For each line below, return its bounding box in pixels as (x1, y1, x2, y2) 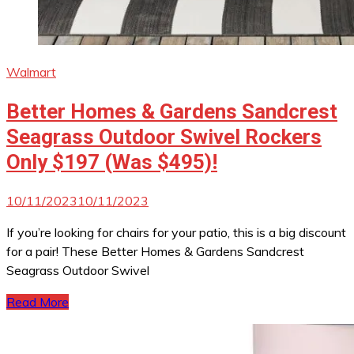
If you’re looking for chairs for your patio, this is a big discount (6, 224, 346, 241)
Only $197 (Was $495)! (6, 149, 217, 174)
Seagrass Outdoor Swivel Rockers (6, 124, 322, 149)
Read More (6, 294, 69, 311)
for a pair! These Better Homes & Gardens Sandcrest (6, 243, 304, 260)
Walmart (6, 64, 56, 81)
